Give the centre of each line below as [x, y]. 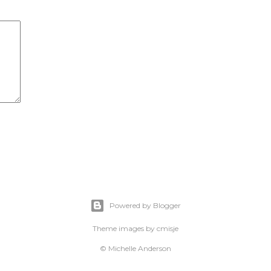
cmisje [168, 229]
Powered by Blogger [145, 206]
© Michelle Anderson [135, 249]
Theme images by [125, 229]
